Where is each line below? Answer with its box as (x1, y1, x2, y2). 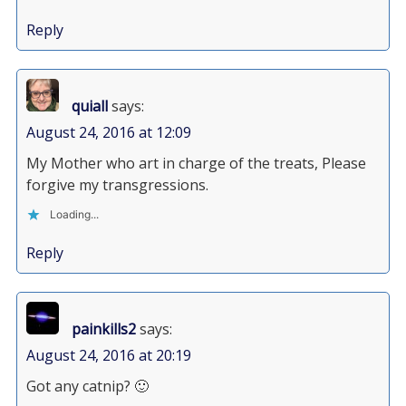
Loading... (49, 208, 99, 221)
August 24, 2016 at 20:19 (25, 345, 191, 365)
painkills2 (71, 319, 136, 339)
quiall (71, 96, 108, 116)
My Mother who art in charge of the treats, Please (25, 153, 366, 173)
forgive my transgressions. (25, 175, 208, 195)
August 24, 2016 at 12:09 (25, 122, 191, 142)
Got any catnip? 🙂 (25, 376, 149, 396)
